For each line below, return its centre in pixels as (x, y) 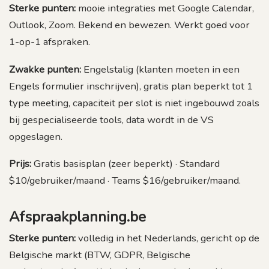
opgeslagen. (36, 136)
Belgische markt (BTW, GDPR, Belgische (100, 255)
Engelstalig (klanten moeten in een (160, 69)
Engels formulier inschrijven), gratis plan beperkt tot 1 (131, 86)
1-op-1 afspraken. (50, 41)
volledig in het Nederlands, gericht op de (168, 238)
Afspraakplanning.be (77, 217)
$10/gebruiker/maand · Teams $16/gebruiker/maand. (125, 181)
